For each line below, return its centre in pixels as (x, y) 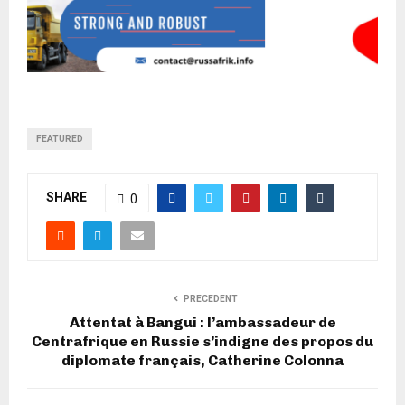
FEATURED (60, 139)
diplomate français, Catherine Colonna (202, 361)
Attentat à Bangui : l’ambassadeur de (202, 323)
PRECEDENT (210, 299)
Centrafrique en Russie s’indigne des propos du (202, 342)
